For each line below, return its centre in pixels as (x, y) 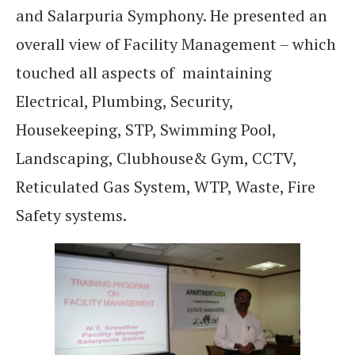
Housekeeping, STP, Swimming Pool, (146, 129)
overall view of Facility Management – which (176, 44)
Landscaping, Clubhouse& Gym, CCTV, (156, 158)
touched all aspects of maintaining (144, 72)
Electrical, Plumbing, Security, (124, 101)
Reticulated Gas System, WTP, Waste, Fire (166, 186)
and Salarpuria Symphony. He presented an (172, 15)
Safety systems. (71, 215)
